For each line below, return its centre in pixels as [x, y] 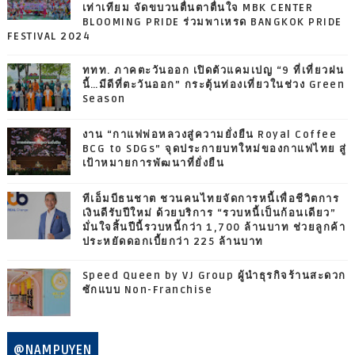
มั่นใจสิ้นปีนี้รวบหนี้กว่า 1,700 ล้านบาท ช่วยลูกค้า [214, 227]
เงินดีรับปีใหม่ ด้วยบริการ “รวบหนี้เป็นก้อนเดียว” [209, 213]
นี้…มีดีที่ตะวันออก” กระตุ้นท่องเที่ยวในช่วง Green [214, 84]
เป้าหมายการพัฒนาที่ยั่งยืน [153, 163]
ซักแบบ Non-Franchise [147, 290]
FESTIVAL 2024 [49, 36]
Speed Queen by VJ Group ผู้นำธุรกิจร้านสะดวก [214, 275]
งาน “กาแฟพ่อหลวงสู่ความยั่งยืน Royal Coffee [210, 134]
